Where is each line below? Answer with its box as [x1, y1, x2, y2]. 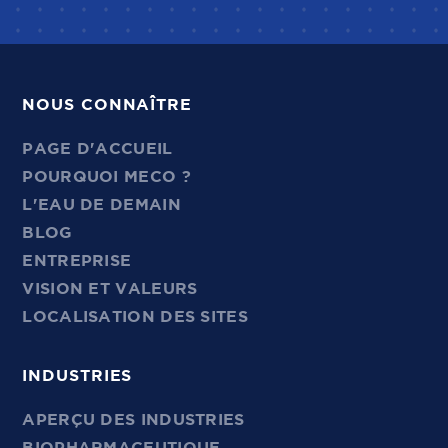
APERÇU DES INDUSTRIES [22, 411, 245, 428]
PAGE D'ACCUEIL [22, 140, 173, 157]
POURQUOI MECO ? [22, 168, 191, 185]
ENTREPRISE [22, 252, 132, 269]
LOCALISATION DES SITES [22, 308, 248, 325]
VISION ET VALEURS [22, 280, 198, 297]
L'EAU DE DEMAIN [22, 196, 181, 213]
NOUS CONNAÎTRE [22, 96, 192, 113]
